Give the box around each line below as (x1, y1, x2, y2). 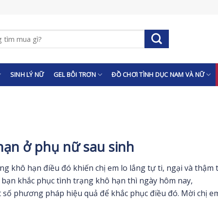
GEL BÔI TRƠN (53, 70, 96, 79)
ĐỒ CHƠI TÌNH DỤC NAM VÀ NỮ (111, 70, 205, 79)
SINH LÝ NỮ (10, 70, 44, 79)
